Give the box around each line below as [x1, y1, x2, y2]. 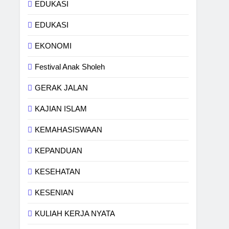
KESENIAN [35, 188, 74, 197]
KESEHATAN [35, 167, 81, 176]
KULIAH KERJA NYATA [35, 209, 116, 218]
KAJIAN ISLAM [35, 104, 87, 113]
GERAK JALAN [35, 83, 88, 92]
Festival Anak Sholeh [35, 62, 105, 71]
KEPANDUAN [35, 146, 83, 155]
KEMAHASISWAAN [35, 125, 103, 134]
